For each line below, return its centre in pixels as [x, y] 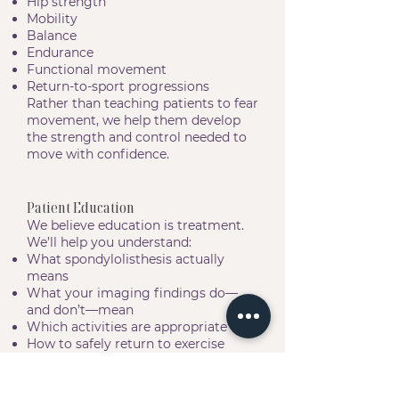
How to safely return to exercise [126, 344]
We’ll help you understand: [109, 242]
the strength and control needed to [137, 137]
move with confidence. [98, 154]
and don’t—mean [80, 310]
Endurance [60, 53]
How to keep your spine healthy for [136, 378]
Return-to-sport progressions [118, 86]
